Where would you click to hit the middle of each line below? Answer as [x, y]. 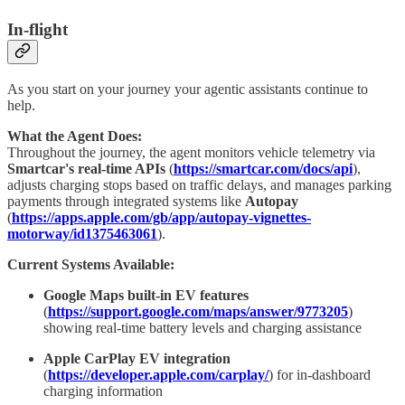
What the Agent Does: [75, 137]
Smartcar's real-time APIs [86, 169]
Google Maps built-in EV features [146, 296]
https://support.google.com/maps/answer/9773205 [198, 312]
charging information [103, 391]
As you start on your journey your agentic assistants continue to [188, 89]
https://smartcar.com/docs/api [263, 169]
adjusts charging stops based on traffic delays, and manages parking [199, 185]
